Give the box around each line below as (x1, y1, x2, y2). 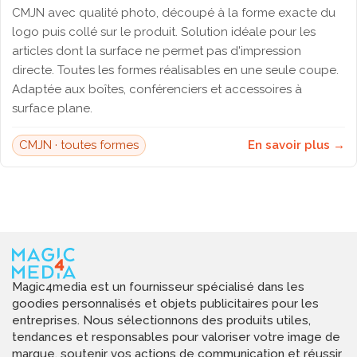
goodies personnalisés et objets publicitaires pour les (12, 296, 319, 312)
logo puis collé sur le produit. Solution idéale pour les (12, 25, 316, 39)
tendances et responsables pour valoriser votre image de (12, 330, 340, 345)
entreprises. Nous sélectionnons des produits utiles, (12, 313, 311, 328)
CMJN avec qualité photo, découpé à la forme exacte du (12, 6, 335, 20)
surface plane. (12, 101, 92, 116)
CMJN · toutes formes (19, 138, 139, 152)
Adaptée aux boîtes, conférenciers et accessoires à (12, 82, 302, 96)
